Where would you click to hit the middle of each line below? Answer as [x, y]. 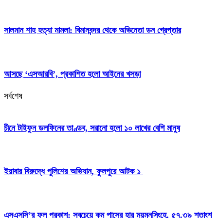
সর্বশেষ [13, 96]
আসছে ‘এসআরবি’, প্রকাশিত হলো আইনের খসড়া [72, 74]
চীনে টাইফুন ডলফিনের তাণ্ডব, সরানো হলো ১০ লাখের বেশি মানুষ [92, 128]
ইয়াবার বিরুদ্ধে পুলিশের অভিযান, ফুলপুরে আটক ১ [73, 172]
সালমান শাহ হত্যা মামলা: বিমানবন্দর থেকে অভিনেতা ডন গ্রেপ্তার [92, 30]
